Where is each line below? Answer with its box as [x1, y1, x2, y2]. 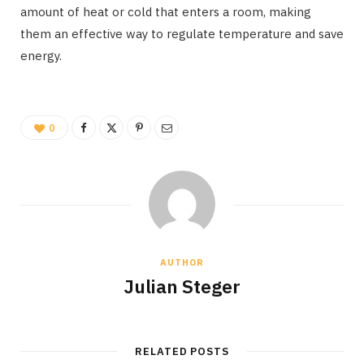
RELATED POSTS [134, 344, 230, 358]
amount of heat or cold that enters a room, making [20, 3, 311, 19]
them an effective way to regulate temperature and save [20, 25, 344, 41]
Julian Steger [123, 273, 240, 298]
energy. [20, 47, 62, 63]
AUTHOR [160, 256, 204, 268]
